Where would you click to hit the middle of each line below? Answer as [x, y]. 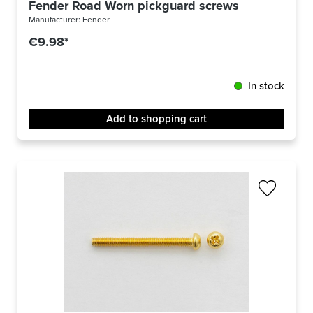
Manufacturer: [56, 20]
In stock [266, 86]
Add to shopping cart [156, 119]
